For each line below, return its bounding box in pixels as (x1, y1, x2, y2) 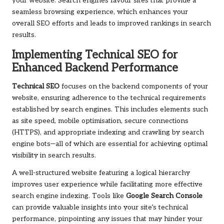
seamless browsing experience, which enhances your (12, 7, 188, 16)
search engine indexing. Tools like (12, 191, 126, 200)
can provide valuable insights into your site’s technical (12, 203, 188, 211)
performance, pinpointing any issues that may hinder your (12, 214, 202, 223)
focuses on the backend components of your (59, 82, 208, 90)
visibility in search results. (12, 151, 96, 159)
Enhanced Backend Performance (12, 61, 178, 75)
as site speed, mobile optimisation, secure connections (12, 116, 188, 125)
